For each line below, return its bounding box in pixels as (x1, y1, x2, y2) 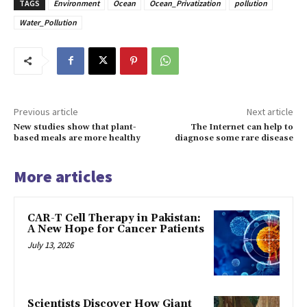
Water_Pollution (19, 16, 77, 27)
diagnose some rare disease (174, 132, 293, 143)
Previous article (14, 105, 78, 118)
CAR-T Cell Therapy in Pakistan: (27, 211, 201, 225)
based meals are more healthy (14, 132, 140, 143)
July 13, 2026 (27, 238, 73, 251)
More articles (14, 165, 112, 187)
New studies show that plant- (14, 121, 136, 132)
